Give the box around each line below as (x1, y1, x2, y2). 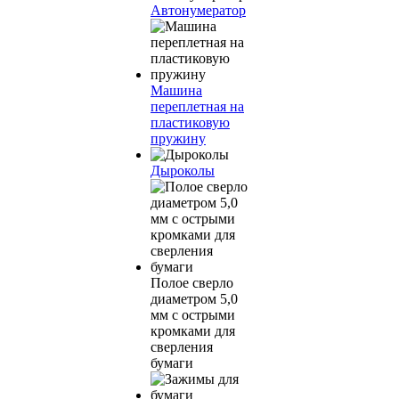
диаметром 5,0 (151, 291, 238, 306)
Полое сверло (151, 275, 233, 290)
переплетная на (151, 99, 244, 114)
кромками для (151, 323, 235, 338)
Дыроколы (151, 163, 215, 178)
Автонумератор (151, 3, 246, 18)
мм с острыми (151, 307, 235, 322)
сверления (151, 339, 213, 354)
